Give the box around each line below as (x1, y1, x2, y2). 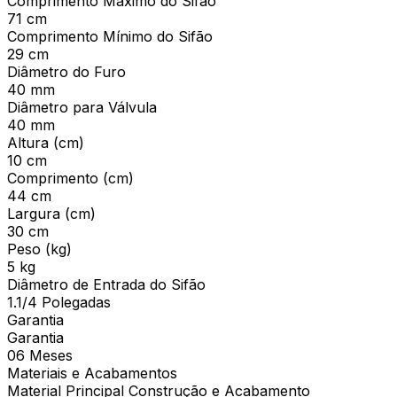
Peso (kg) (7, 239, 72, 258)
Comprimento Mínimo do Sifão (7, 27, 213, 45)
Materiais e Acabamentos (7, 363, 177, 382)
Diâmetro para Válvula (7, 97, 157, 116)
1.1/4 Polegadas (7, 292, 111, 311)
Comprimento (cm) (7, 168, 134, 187)
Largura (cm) (7, 204, 96, 222)
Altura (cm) (7, 133, 84, 152)
